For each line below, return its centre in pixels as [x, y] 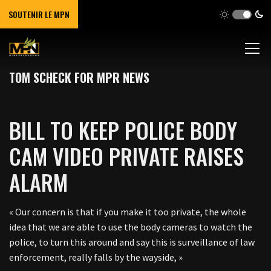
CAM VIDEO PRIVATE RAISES [126, 156]
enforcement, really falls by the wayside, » [96, 257]
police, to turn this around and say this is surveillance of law [132, 242]
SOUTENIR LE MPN [39, 14]
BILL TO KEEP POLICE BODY [123, 130]
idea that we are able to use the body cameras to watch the [131, 227]
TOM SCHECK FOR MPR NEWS [79, 77]
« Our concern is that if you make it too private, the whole [128, 212]
